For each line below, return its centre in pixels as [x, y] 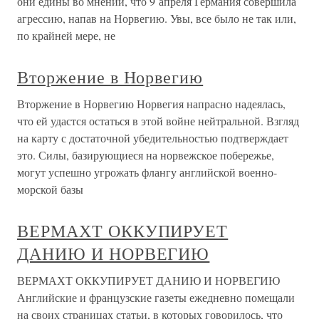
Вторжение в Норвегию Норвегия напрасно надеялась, [151, 104]
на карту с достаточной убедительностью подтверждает [153, 138]
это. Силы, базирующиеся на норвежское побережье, [146, 155]
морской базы [50, 189]
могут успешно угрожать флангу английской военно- [147, 172]
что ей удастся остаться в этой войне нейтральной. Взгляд [158, 121]
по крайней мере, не [66, 35]
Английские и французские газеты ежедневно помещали [156, 297]
